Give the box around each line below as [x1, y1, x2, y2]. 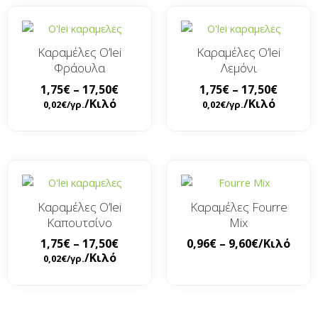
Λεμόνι [220, 60, 257, 77]
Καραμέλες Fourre [190, 198, 287, 215]
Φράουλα [54, 60, 105, 77]
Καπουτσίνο [47, 214, 112, 231]
